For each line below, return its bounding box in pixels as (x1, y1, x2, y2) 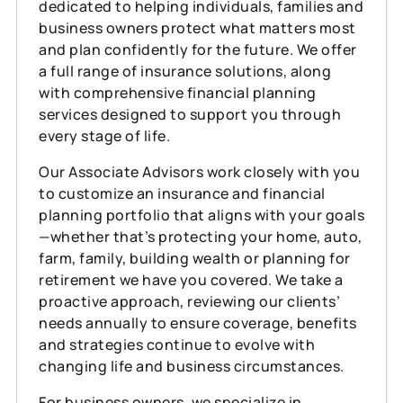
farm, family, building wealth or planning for (39, 247, 351, 268)
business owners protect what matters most (39, 17, 356, 38)
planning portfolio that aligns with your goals (39, 204, 364, 225)
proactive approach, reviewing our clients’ (39, 291, 340, 311)
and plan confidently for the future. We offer (39, 39, 357, 59)
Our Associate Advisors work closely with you (39, 161, 360, 182)
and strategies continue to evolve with (39, 334, 315, 354)
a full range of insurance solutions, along (39, 60, 331, 81)
